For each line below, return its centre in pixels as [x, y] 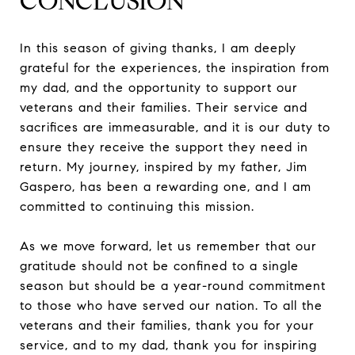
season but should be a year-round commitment [173, 285]
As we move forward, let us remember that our [168, 246]
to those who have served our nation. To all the [171, 305]
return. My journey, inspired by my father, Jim [164, 166]
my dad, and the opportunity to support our [159, 87]
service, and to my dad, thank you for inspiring [168, 345]
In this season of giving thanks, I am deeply [158, 48]
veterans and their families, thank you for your [167, 325]
